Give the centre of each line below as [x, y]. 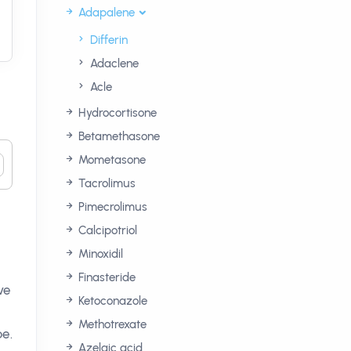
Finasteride [105, 277]
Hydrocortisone [116, 113]
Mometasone [110, 160]
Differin [107, 40]
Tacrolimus [105, 183]
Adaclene [113, 63]
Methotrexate [111, 324]
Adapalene [105, 13]
